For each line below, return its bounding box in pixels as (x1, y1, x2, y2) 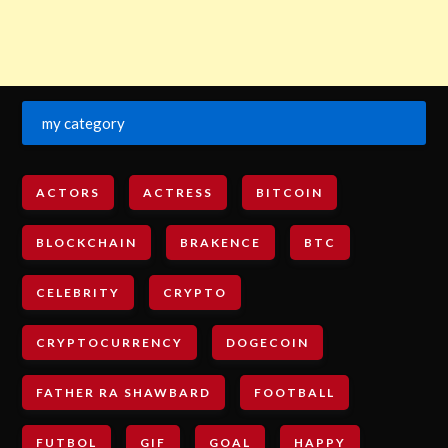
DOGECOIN (226, 334, 310, 350)
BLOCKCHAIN (36, 234, 138, 250)
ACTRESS (143, 184, 214, 200)
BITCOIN (256, 184, 324, 200)
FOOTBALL (254, 384, 336, 400)
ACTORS (36, 184, 101, 200)
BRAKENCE (180, 234, 262, 250)
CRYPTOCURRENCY (36, 334, 184, 350)
